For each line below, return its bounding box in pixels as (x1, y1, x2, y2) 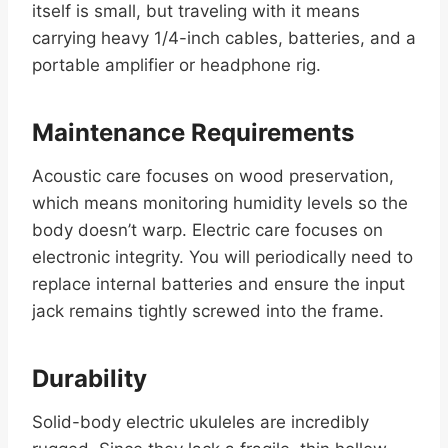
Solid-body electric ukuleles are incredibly (32, 412, 369, 433)
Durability (32, 364, 147, 394)
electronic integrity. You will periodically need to (32, 247, 413, 268)
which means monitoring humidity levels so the (32, 193, 408, 214)
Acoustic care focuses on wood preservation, (32, 166, 394, 187)
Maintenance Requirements (32, 118, 354, 148)
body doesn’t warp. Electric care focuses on (32, 220, 383, 241)
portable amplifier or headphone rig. (32, 55, 321, 76)
